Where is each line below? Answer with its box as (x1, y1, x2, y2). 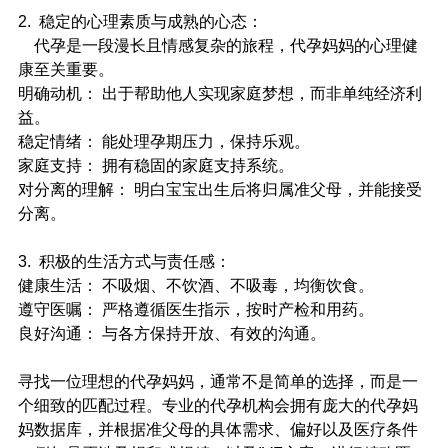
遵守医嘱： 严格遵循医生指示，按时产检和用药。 (18, 301, 374, 319)
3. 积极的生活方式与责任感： (18, 253, 231, 271)
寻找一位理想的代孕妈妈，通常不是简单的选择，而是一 (18, 373, 418, 391)
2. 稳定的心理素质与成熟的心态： (18, 13, 263, 31)
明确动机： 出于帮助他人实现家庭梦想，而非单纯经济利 (18, 85, 422, 103)
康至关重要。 (18, 61, 114, 79)
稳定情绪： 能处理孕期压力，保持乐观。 (18, 133, 310, 151)
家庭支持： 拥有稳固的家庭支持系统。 (18, 157, 294, 175)
